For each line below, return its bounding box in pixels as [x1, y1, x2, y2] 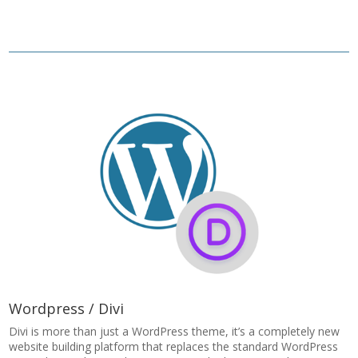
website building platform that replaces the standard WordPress [9, 339, 339, 354]
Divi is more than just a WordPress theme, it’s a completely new [9, 324, 340, 339]
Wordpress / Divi [9, 299, 125, 318]
